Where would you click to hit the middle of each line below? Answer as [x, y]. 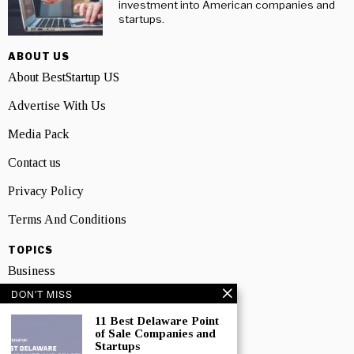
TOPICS [30, 250]
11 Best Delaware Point [157, 321]
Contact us [34, 162]
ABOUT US [39, 56]
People [26, 299]
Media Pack [38, 134]
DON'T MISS [42, 294]
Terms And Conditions [67, 219]
